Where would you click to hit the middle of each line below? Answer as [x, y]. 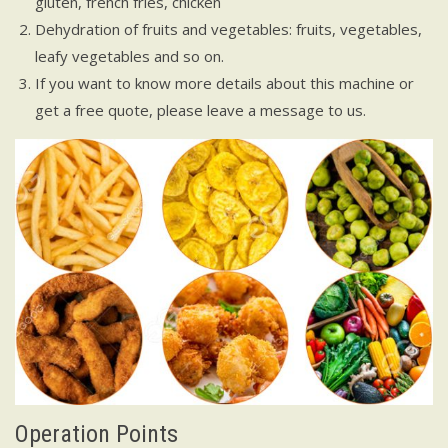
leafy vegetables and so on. [129, 56]
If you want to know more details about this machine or [224, 83]
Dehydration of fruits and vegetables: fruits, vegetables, [228, 29]
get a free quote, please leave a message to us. [200, 110]
